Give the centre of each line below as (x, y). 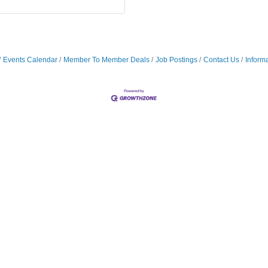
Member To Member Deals (106, 60)
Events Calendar (30, 60)
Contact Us (221, 60)
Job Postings (176, 60)
